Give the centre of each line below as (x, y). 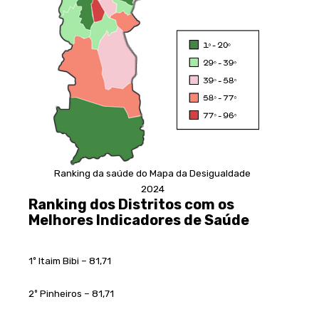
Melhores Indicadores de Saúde (139, 220)
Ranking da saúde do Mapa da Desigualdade (152, 173)
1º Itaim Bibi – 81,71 (70, 260)
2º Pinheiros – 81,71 (71, 293)
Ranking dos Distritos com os (131, 204)
